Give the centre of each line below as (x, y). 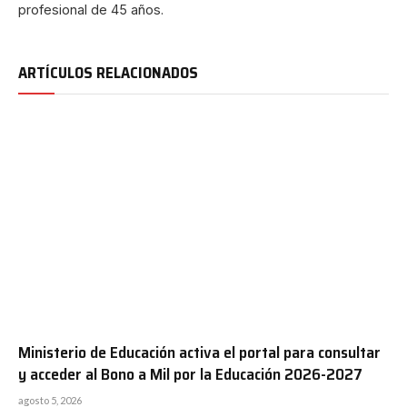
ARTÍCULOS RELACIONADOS (108, 73)
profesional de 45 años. (91, 10)
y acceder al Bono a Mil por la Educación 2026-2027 (190, 374)
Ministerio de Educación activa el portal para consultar (199, 352)
